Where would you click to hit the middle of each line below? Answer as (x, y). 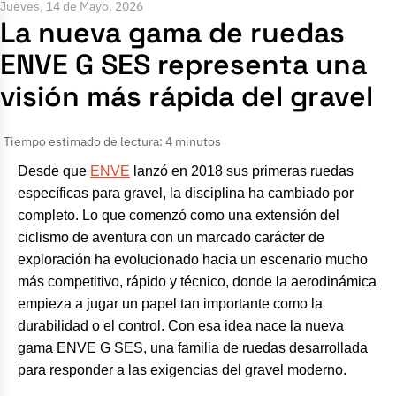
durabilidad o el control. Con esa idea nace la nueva (181, 326)
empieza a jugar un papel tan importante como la (170, 304)
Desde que (54, 171)
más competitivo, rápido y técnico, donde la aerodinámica (197, 282)
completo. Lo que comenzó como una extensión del (179, 216)
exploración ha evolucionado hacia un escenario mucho (193, 260)
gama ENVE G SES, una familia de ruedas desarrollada (193, 348)
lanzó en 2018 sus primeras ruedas (242, 171)
